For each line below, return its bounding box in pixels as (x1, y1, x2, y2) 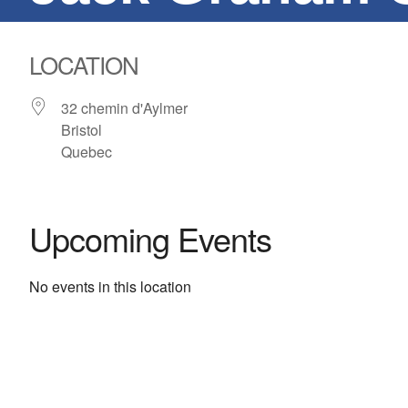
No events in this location (29, 276, 191, 297)
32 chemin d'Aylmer (61, 97, 188, 118)
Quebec (61, 141, 112, 162)
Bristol (61, 119, 102, 140)
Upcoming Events (29, 215, 271, 261)
